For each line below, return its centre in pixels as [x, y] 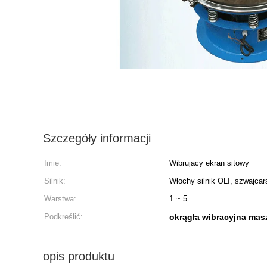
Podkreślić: [63, 217]
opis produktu [79, 256]
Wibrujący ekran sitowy [209, 163]
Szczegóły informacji [97, 138]
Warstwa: [60, 199]
